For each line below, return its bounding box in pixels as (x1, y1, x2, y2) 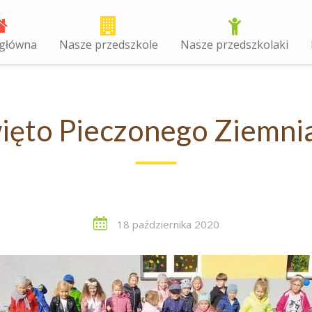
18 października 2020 (114, 217, 219, 231)
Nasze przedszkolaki (180, 37, 288, 52)
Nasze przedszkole (59, 37, 158, 52)
